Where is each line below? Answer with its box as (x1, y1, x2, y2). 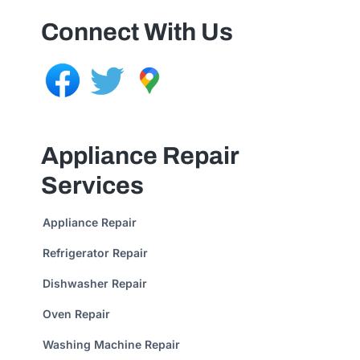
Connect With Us (40, 18, 233, 45)
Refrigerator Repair (42, 245, 148, 260)
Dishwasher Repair (42, 276, 147, 290)
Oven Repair (42, 306, 110, 321)
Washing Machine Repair (42, 337, 180, 351)
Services (40, 171, 144, 198)
